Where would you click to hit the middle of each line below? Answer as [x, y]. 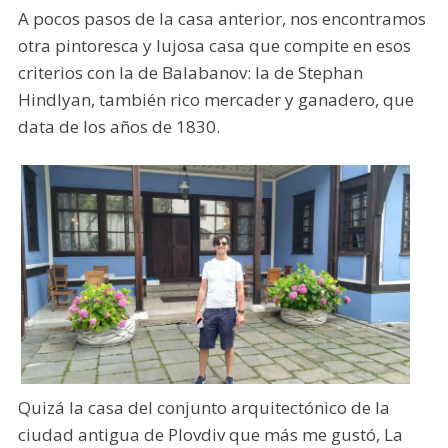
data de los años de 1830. [118, 126]
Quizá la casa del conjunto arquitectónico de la [203, 408]
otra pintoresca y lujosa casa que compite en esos [214, 45]
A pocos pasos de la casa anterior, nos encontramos [221, 18]
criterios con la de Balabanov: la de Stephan [190, 72]
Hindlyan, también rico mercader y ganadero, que [215, 99]
